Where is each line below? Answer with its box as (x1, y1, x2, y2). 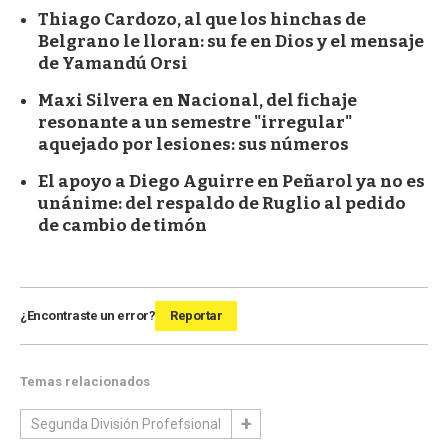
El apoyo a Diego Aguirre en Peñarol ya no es (38, 170, 425, 192)
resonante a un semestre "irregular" (38, 111, 352, 133)
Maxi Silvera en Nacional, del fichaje (38, 89, 357, 111)
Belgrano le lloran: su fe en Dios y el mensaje (38, 30, 424, 52)
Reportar (170, 307, 222, 323)
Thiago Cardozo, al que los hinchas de (38, 8, 366, 30)
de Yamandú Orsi (38, 52, 188, 74)
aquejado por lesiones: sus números (38, 133, 349, 155)
